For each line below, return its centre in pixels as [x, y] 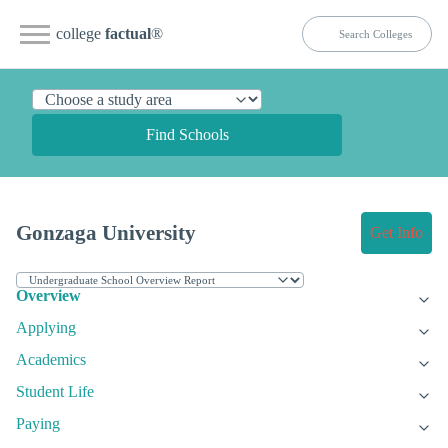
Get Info [396, 233]
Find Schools [187, 134]
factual [128, 33]
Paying [38, 424]
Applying [46, 328]
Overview [48, 296]
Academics [51, 360]
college [80, 33]
